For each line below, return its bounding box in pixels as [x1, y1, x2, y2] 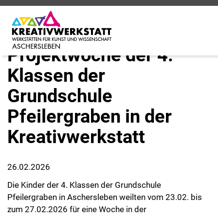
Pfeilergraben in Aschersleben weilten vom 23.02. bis [7, 185, 202, 195]
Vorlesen [7, 26, 40, 36]
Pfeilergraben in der [7, 98, 172, 120]
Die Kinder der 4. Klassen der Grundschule [7, 173, 161, 183]
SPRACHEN [170, 2, 205, 10]
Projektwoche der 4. [7, 37, 173, 58]
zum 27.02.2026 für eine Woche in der [7, 197, 146, 207]
